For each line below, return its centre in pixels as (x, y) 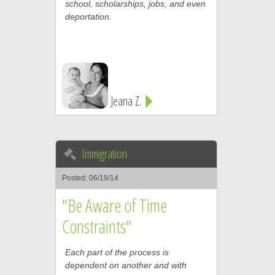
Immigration (104, 154)
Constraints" (96, 226)
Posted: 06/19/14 (90, 178)
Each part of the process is (117, 252)
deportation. (88, 17)
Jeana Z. (127, 101)
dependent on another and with (126, 265)
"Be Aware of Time (114, 205)
